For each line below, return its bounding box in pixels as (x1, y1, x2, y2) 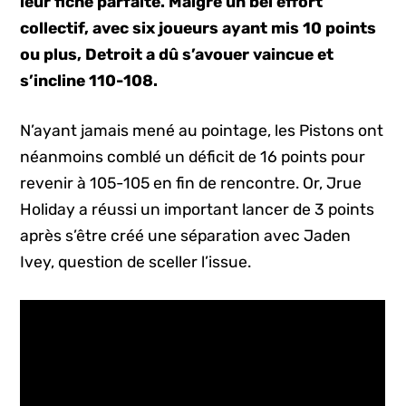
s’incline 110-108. (20, 72, 159, 90)
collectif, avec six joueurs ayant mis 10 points (20, 19, 377, 37)
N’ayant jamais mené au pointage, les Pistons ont (20, 121, 384, 140)
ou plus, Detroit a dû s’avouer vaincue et (20, 45, 334, 63)
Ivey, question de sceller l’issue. (20, 253, 252, 272)
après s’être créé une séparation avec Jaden (20, 227, 352, 246)
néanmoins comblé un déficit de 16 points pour (20, 148, 366, 167)
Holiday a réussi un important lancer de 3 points (20, 200, 375, 219)
